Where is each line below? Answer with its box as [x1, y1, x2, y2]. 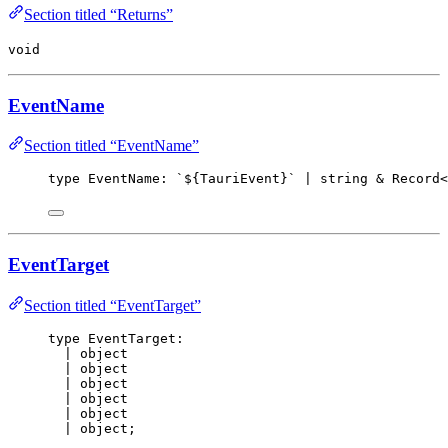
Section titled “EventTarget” [24, 296, 201, 314]
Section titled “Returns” [24, 5, 173, 23]
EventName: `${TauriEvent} [80, 171, 288, 187]
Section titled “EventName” [24, 137, 199, 155]
